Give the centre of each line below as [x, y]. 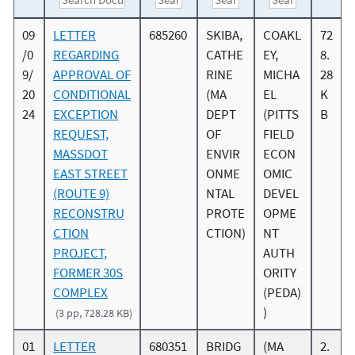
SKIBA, [224, 35]
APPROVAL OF [92, 75]
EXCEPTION [86, 115]
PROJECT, [80, 253]
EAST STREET [90, 174]
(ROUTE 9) [81, 194]
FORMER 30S [88, 273]
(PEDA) [282, 293]
